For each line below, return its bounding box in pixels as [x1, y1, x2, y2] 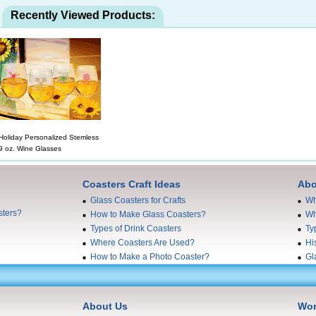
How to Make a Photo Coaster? [90, 252, 209, 262]
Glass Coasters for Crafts [90, 195, 186, 206]
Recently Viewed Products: [11, 9, 155, 22]
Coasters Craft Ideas [83, 178, 181, 190]
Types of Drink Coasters [90, 224, 181, 234]
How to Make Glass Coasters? [90, 209, 206, 220]
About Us [83, 300, 128, 312]
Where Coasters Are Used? [90, 238, 195, 248]
